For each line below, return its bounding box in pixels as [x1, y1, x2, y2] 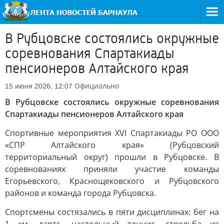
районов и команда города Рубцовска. [5, 187, 156, 198]
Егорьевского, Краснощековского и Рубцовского [5, 175, 219, 186]
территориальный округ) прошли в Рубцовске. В [5, 151, 219, 162]
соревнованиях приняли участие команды [5, 163, 219, 174]
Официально [74, 81, 119, 90]
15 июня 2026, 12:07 [5, 82, 72, 90]
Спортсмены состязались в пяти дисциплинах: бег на [5, 206, 219, 217]
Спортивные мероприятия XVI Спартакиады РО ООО [5, 127, 219, 138]
